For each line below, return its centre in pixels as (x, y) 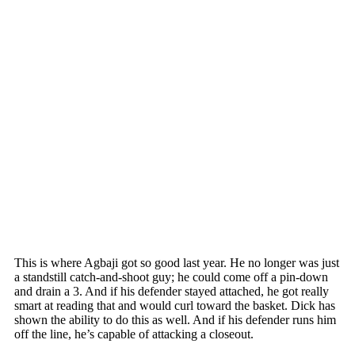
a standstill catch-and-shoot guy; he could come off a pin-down (171, 277)
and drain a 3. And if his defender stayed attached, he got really (172, 291)
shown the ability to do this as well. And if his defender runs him (175, 319)
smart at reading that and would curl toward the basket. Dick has (175, 305)
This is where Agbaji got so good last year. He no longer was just (177, 262)
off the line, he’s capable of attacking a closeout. (134, 334)
